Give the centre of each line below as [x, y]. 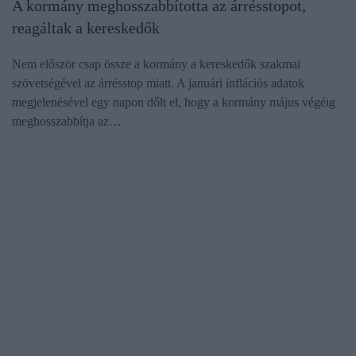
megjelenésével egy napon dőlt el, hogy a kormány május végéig [174, 103]
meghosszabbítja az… [67, 122]
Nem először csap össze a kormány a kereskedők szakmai [156, 64]
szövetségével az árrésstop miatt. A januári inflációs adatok [158, 83]
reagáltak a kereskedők [86, 28]
